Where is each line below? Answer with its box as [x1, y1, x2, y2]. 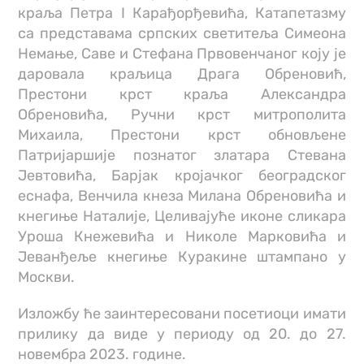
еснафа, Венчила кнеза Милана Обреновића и [18, 187, 346, 206]
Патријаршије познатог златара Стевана [18, 146, 346, 165]
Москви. [18, 268, 76, 287]
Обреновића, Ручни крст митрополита [18, 106, 346, 124]
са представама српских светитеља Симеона [18, 24, 346, 43]
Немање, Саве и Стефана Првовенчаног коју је [18, 45, 346, 63]
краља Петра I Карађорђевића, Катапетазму [18, 4, 346, 23]
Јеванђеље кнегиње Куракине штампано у [18, 248, 346, 266]
